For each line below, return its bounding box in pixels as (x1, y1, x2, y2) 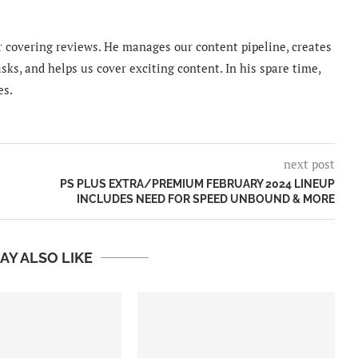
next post (283, 156, 335, 173)
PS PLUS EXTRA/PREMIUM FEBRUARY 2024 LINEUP (59, 177, 335, 191)
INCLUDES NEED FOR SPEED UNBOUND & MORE (76, 193, 335, 206)
